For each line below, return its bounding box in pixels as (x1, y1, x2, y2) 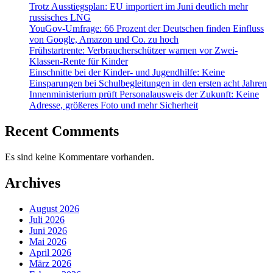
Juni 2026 (29, 225, 67, 236)
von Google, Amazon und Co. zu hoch (29, 34, 179, 44)
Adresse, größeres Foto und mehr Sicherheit (29, 100, 198, 110)
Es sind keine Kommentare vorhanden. (5, 151, 154, 162)
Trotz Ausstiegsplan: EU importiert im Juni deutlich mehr (29, 1, 248, 12)
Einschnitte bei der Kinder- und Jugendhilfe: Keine (29, 67, 225, 77)
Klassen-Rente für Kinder (29, 56, 128, 66)
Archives (5, 174, 60, 191)
